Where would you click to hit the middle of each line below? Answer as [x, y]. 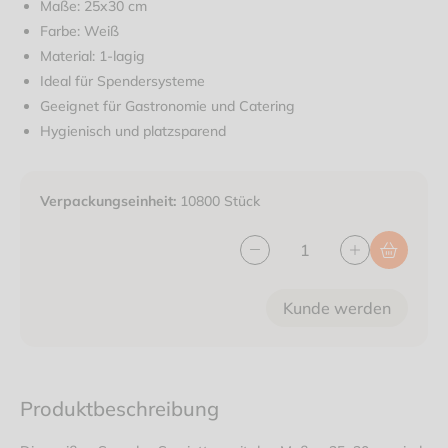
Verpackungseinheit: [108, 200]
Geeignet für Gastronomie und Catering [167, 105]
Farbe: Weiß [79, 30]
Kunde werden [337, 307]
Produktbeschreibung [119, 408]
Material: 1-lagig [92, 55]
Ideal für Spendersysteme [122, 80]
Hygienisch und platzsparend [133, 130]
